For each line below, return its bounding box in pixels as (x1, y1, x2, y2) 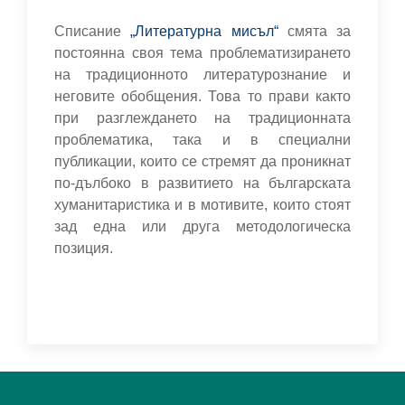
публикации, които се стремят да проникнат (54, 153, 351, 169)
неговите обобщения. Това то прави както (54, 88, 351, 104)
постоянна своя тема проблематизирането (54, 44, 351, 61)
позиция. (54, 240, 113, 256)
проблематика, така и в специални (54, 131, 351, 147)
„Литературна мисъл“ (130, 23, 278, 39)
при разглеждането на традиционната (54, 109, 351, 126)
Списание (54, 23, 131, 39)
